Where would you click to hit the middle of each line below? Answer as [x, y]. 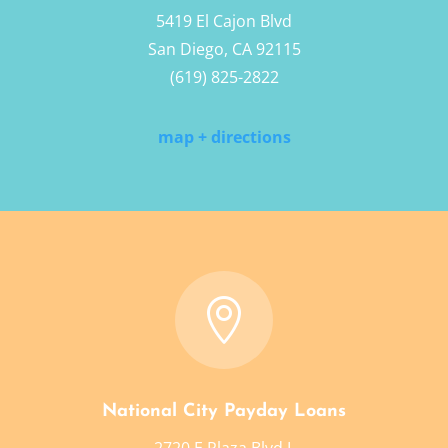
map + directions [224, 137]
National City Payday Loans [224, 412]
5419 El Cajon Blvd [224, 21]
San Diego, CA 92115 [224, 49]
